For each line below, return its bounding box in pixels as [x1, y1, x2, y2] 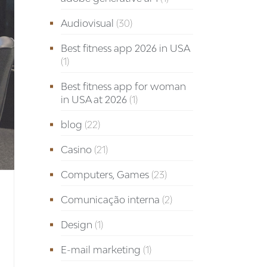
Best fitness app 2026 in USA [60, 42, 190, 54]
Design [60, 219, 92, 231]
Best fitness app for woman [60, 80, 186, 92]
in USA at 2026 [60, 94, 127, 105]
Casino [60, 144, 92, 156]
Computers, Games [60, 169, 149, 181]
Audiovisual [60, 17, 114, 29]
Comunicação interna [60, 194, 160, 206]
